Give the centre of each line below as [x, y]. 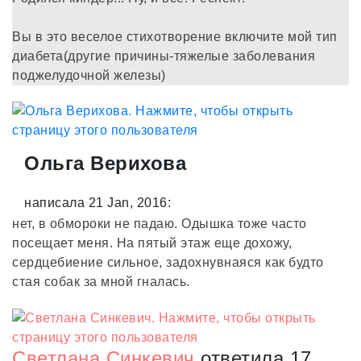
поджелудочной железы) [89, 75]
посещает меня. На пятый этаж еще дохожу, [152, 243]
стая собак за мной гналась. [101, 281]
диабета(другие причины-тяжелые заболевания [164, 56]
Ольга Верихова [105, 163]
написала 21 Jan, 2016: [98, 202]
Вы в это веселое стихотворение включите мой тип [175, 36]
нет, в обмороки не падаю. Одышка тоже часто [160, 223]
